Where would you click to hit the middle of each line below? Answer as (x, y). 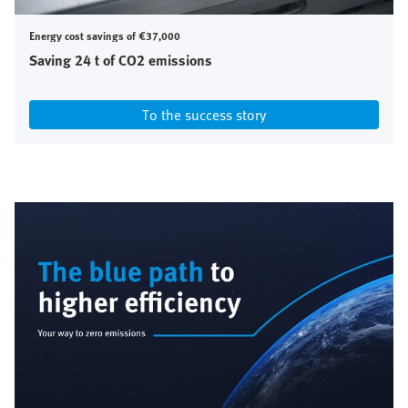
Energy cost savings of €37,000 (105, 36)
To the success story (204, 115)
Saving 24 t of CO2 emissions (121, 61)
